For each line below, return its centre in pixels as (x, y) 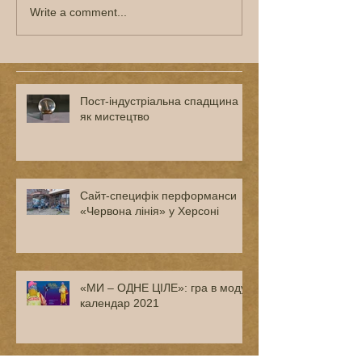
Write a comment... (78, 12)
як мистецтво (115, 116)
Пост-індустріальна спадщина (159, 101)
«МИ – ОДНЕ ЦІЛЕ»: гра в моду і (166, 288)
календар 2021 (120, 303)
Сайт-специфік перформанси (158, 196)
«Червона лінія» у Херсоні (149, 211)
